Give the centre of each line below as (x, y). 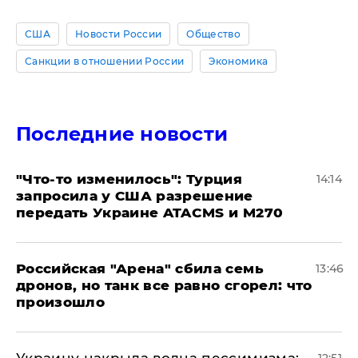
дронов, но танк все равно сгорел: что (164, 285)
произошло (61, 302)
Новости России (118, 34)
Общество (214, 34)
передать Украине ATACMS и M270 (150, 213)
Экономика (239, 61)
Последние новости (122, 134)
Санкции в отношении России (105, 61)
